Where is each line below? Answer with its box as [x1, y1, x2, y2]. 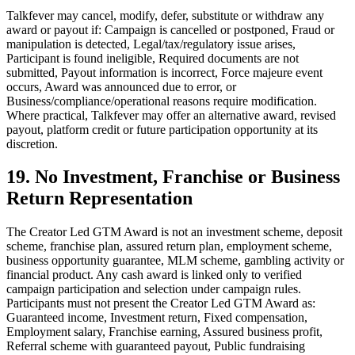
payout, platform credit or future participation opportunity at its [6, 122, 318, 136]
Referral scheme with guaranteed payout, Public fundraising [6, 339, 305, 353]
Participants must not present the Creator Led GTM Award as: [6, 296, 315, 311]
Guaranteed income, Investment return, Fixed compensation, [6, 311, 307, 325]
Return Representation [6, 188, 193, 209]
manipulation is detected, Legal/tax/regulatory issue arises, [6, 36, 296, 51]
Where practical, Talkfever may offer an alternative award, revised [6, 108, 336, 122]
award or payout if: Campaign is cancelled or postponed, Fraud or [6, 22, 334, 36]
